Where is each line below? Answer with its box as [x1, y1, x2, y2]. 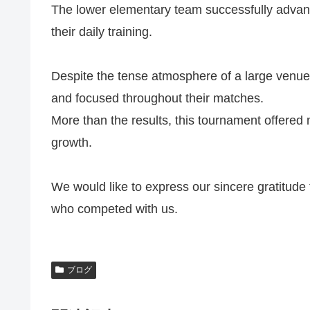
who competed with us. [51, 202, 178, 217]
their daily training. [51, 24, 152, 39]
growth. [51, 136, 92, 150]
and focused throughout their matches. [51, 91, 264, 106]
